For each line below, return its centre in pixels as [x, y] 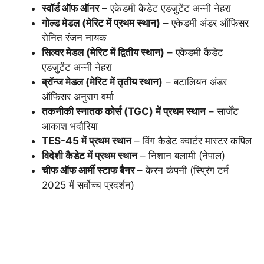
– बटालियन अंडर [195, 82]
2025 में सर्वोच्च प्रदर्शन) [88, 185]
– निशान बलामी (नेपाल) [181, 155]
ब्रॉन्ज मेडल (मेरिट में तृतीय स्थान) [102, 82]
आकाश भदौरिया [70, 126]
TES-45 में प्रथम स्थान [87, 141]
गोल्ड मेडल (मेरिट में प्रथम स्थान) [101, 23]
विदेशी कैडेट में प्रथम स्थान [90, 155]
